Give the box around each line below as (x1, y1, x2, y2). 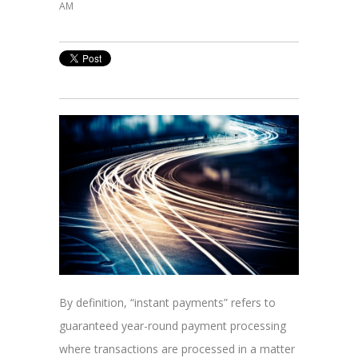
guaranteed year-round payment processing (59, 317, 286, 333)
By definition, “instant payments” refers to (59, 294, 276, 310)
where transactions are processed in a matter (59, 340, 295, 356)
